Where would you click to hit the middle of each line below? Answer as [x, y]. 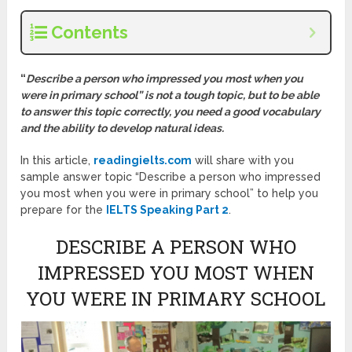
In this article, [57, 161]
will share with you [243, 161]
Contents [90, 33]
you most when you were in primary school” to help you [170, 194]
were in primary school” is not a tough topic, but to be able [170, 95]
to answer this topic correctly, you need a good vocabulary [171, 112]
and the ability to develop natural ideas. [123, 128]
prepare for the [64, 210]
